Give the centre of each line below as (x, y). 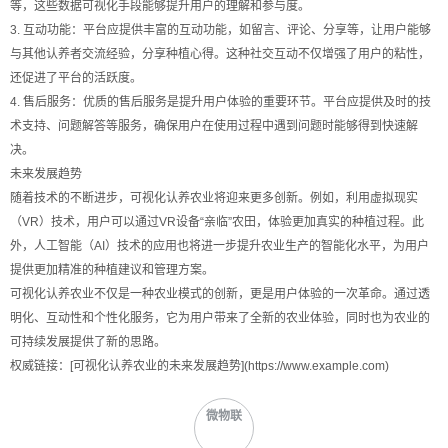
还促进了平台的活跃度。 (76, 78)
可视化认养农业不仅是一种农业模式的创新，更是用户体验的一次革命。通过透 (220, 294)
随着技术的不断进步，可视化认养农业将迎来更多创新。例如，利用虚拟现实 (214, 198)
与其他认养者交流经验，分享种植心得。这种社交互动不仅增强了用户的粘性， (220, 54)
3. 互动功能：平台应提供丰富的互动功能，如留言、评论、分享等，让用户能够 (220, 30)
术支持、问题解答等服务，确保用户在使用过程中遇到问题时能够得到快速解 (214, 126)
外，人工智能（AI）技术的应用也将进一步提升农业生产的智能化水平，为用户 (219, 246)
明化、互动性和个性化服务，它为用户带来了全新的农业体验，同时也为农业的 (220, 318)
